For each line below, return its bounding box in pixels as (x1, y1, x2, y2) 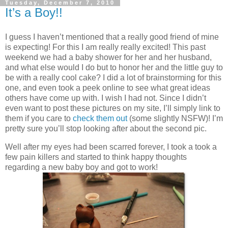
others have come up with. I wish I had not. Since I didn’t (5, 93, 206, 102)
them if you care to (5, 113, 73, 123)
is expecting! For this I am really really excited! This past (5, 42, 206, 51)
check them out (73, 113, 127, 123)
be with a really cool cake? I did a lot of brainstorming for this (5, 73, 221, 82)
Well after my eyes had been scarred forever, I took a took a (5, 142, 217, 151)
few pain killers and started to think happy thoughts (5, 152, 187, 161)
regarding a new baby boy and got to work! (5, 162, 158, 172)
